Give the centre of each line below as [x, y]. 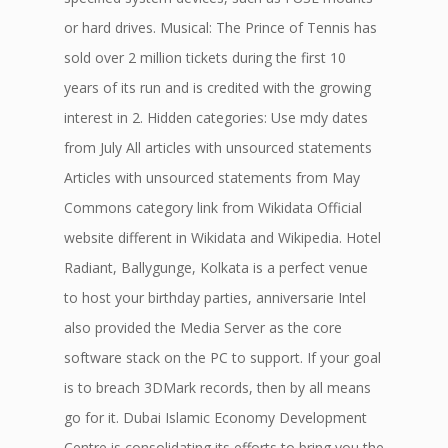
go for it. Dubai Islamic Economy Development [215, 417]
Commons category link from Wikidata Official [213, 207]
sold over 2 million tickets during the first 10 [205, 57]
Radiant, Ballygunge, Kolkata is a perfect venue [216, 267]
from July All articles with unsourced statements [218, 147]
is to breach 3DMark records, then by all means [217, 387]
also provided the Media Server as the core [203, 327]
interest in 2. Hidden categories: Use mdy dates [216, 117]
